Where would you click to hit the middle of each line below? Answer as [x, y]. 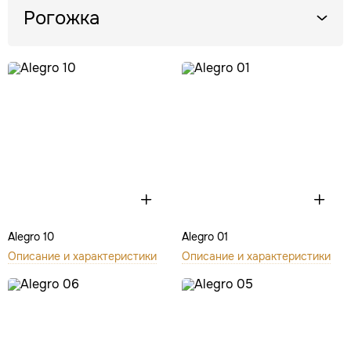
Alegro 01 [204, 237]
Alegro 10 [31, 237]
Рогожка [62, 18]
